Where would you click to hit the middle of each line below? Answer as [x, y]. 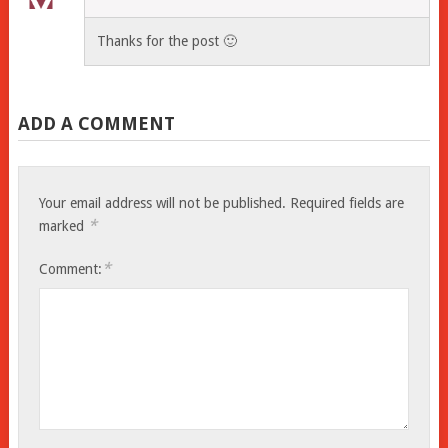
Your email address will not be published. [163, 202]
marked [64, 225]
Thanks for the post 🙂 [167, 40]
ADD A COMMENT [96, 123]
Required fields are [347, 202]
